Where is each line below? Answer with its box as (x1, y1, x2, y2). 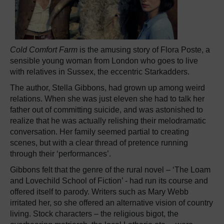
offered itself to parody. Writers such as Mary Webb (10, 187, 188, 196)
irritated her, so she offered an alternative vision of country (10, 198, 213, 207)
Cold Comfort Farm (10, 45, 77, 54)
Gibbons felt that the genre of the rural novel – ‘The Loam (10, 165, 210, 174)
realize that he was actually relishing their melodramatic (10, 116, 206, 125)
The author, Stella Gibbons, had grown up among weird (10, 83, 205, 92)
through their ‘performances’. (10, 149, 111, 158)
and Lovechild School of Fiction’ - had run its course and (10, 176, 208, 185)
